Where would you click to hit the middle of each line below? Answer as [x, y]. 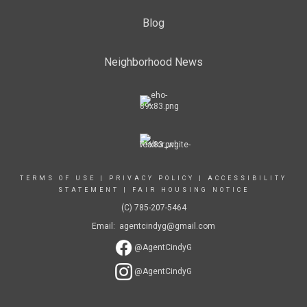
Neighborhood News [153, 62]
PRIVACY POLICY [152, 178]
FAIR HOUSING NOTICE [191, 189]
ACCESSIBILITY [247, 178]
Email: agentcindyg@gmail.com [153, 226]
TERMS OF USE [58, 178]
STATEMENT [88, 189]
